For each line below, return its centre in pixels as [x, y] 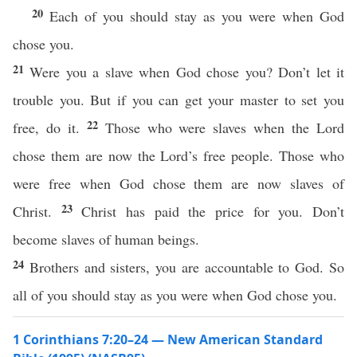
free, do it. [50, 127]
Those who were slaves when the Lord [225, 127]
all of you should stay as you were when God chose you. [175, 295]
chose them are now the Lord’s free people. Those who [178, 155]
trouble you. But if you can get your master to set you [178, 100]
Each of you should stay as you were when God [197, 16]
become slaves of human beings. [106, 239]
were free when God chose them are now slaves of [178, 183]
